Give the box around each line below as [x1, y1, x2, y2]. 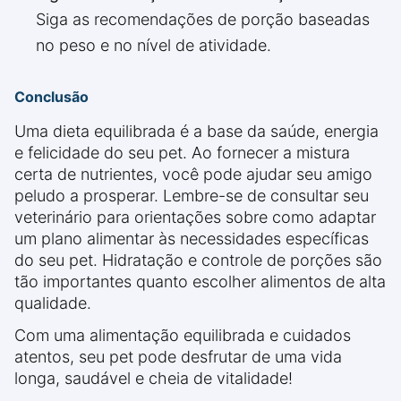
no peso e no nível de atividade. [36, 36, 271, 55]
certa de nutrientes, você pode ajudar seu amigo [14, 165, 372, 183]
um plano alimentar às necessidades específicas [14, 229, 369, 248]
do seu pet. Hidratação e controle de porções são [14, 251, 382, 269]
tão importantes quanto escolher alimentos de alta [14, 272, 386, 291]
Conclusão [14, 88, 89, 106]
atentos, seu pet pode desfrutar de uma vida [14, 347, 342, 366]
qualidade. [14, 294, 91, 312]
